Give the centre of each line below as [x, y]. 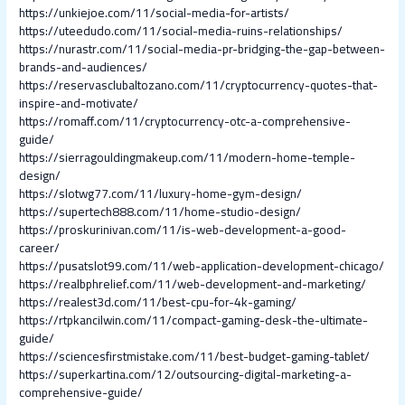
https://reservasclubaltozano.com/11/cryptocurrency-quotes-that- [199, 85]
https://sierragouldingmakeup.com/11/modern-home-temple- [188, 158]
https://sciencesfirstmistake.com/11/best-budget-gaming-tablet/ [195, 357]
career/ [40, 248]
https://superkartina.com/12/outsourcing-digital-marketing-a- [186, 375]
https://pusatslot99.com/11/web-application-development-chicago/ [202, 266]
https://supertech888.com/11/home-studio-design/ [160, 212]
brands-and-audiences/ [84, 67]
